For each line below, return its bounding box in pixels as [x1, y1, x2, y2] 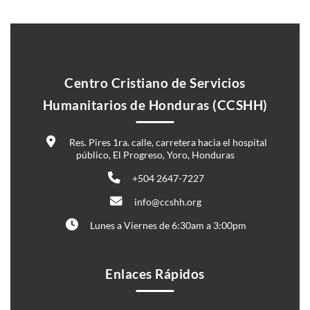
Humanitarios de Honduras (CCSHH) [42, 97, 268, 113]
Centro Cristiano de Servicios [64, 75, 246, 91]
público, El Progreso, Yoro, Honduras [75, 149, 235, 161]
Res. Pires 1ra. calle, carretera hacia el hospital [66, 136, 267, 149]
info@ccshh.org [132, 196, 201, 208]
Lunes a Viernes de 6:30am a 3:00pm [87, 219, 246, 232]
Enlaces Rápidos [105, 266, 205, 282]
